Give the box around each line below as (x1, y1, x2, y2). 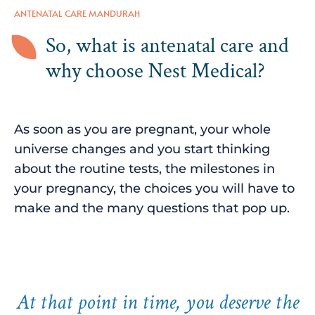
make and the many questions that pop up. (14, 200, 293, 216)
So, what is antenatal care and (46, 32, 289, 60)
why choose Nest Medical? (46, 57, 265, 85)
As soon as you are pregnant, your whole (14, 121, 271, 137)
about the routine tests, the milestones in (14, 160, 275, 176)
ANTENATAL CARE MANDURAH (14, 6, 140, 20)
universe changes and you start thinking (14, 141, 270, 157)
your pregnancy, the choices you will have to (14, 180, 295, 196)
